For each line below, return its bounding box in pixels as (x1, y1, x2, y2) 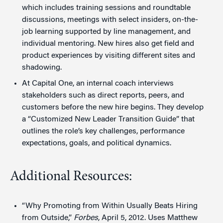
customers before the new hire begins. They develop (22, 103, 204, 111)
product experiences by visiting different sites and (22, 51, 195, 60)
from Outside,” (22, 214, 74, 222)
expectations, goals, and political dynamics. (22, 139, 171, 147)
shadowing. (22, 63, 62, 72)
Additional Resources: (10, 170, 132, 184)
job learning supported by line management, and (22, 27, 191, 36)
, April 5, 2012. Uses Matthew (98, 214, 198, 222)
